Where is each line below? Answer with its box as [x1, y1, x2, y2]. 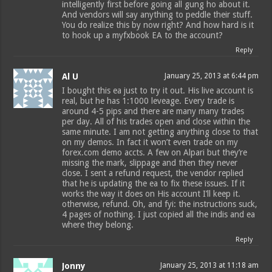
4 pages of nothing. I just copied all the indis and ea [62, 209, 256, 220]
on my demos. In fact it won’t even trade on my [62, 137, 239, 148]
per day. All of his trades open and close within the [62, 117, 251, 127]
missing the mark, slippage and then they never [62, 158, 238, 168]
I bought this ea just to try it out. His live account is [62, 86, 254, 96]
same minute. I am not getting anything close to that [62, 127, 259, 137]
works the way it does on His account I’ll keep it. [62, 189, 241, 199]
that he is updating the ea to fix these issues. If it [62, 178, 245, 189]
